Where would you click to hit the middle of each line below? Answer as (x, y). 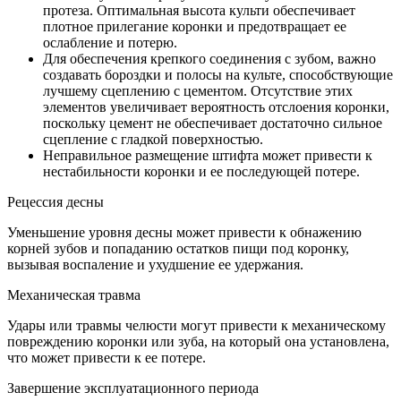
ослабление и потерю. (110, 42)
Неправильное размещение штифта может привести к (208, 155)
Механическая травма (74, 294)
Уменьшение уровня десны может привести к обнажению (184, 232)
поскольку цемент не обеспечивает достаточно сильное (213, 123)
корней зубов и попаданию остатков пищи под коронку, (178, 248)
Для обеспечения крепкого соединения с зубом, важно (209, 58)
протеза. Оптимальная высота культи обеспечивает (199, 10)
